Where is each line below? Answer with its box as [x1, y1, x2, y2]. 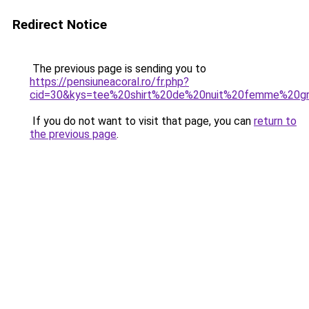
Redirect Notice [12, 17, 107, 32]
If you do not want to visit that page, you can [30, 114, 254, 128]
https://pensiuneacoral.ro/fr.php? [30, 75, 189, 88]
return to [254, 114, 297, 128]
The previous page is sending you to [30, 62, 206, 75]
